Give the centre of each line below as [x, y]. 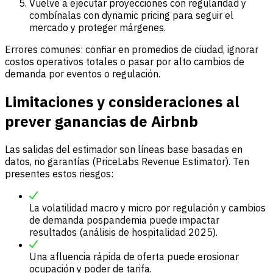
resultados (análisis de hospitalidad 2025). [123, 232]
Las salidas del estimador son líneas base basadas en [124, 149]
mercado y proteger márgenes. [97, 27]
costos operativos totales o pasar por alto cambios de [125, 61]
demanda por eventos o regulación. [83, 73]
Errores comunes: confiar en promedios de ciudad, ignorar [132, 49]
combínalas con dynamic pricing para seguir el [131, 15]
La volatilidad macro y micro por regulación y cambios [147, 207]
